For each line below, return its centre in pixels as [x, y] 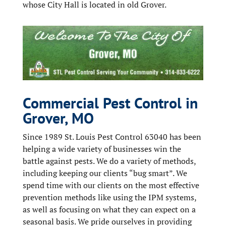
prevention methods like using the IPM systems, [109, 197]
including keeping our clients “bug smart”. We [105, 173]
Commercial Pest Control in [110, 102]
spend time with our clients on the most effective [111, 185]
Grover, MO [58, 118]
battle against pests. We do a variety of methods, [109, 161]
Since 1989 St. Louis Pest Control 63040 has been [112, 136]
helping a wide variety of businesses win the [102, 149]
